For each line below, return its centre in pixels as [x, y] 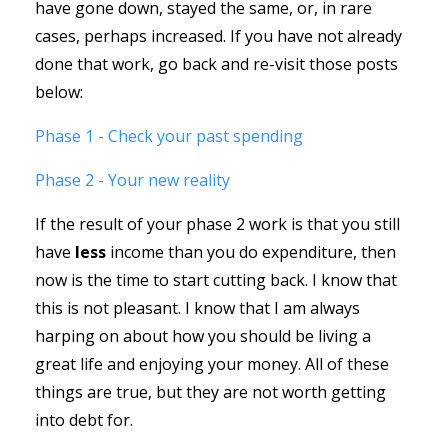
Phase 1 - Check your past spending [169, 135]
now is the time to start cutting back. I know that [216, 279]
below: [59, 91]
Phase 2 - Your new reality [132, 179]
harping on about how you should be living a [203, 335]
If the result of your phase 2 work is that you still [217, 223]
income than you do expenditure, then [253, 251]
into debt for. [86, 419]
